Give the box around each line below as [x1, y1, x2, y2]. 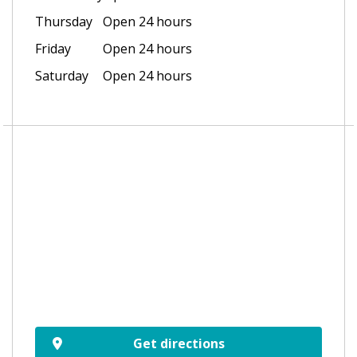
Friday [35, 40, 71, 58]
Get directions [132, 335, 225, 353]
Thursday [35, 13, 92, 31]
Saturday [35, 67, 88, 85]
